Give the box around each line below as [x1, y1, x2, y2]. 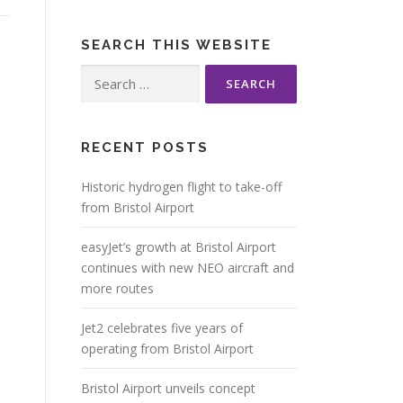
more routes [81, 280, 154, 297]
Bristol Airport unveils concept [81, 380, 255, 397]
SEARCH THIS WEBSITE [81, 37, 272, 53]
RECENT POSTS [81, 139, 209, 156]
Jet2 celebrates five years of [81, 319, 243, 336]
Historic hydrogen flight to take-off [81, 178, 282, 195]
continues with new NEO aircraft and [81, 259, 294, 276]
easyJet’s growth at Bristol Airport [81, 238, 276, 255]
